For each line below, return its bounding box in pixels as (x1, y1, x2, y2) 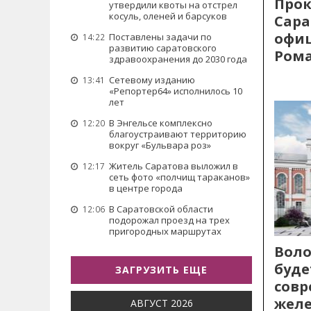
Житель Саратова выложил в (109, 160, 238, 172)
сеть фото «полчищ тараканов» (109, 171, 250, 183)
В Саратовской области (109, 203, 213, 215)
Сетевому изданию (109, 74, 195, 86)
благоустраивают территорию (109, 128, 246, 140)
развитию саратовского (109, 42, 217, 54)
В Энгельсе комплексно (109, 117, 212, 129)
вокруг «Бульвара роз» (109, 139, 211, 151)
